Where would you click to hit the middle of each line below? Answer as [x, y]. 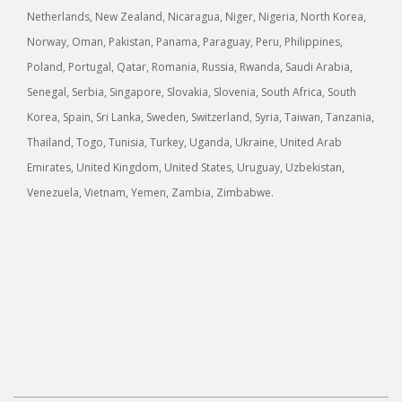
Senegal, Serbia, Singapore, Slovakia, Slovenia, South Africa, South [192, 92]
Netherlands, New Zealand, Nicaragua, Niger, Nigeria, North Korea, [197, 17]
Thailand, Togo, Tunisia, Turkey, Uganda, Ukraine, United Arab [184, 143]
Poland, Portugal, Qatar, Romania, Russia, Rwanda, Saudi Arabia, [190, 67]
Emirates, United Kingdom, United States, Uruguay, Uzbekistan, [186, 168]
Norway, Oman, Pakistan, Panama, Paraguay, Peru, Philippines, [185, 42]
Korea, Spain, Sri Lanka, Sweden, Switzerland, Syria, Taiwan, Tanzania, [201, 118]
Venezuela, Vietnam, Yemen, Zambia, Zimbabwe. [150, 193]
